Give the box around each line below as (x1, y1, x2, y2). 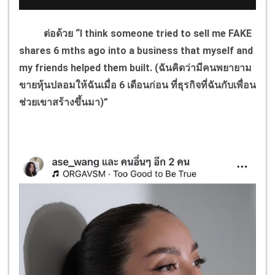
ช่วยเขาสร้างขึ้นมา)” (19, 96, 108, 108)
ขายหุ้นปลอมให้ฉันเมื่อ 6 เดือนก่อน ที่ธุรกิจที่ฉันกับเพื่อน (19, 79, 256, 91)
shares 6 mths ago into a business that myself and (19, 44, 253, 56)
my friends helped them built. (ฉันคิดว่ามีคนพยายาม (19, 61, 252, 74)
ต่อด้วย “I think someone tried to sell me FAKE (19, 27, 252, 39)
